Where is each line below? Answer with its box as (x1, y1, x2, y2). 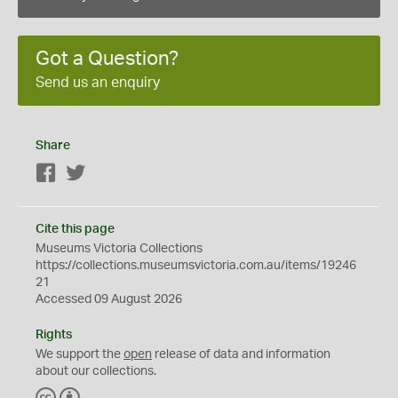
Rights (36, 329, 72, 342)
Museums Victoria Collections (36, 243, 203, 256)
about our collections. (36, 365, 156, 378)
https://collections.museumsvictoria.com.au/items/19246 (36, 259, 356, 273)
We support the (36, 348, 123, 362)
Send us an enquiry (36, 76, 160, 91)
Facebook (57, 168, 113, 181)
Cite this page (36, 223, 115, 236)
